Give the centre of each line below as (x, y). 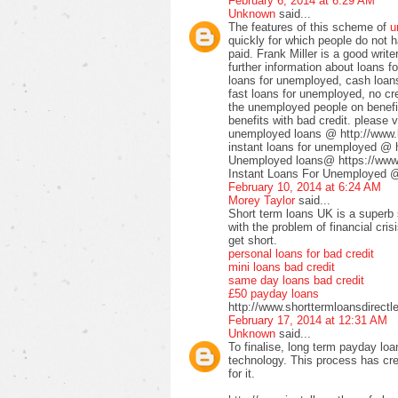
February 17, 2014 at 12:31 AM (308, 320)
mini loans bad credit (282, 267)
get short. (253, 240)
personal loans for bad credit (301, 253)
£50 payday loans (274, 293)
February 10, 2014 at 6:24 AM (305, 187)
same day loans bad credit (296, 280)
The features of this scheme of (309, 27)
